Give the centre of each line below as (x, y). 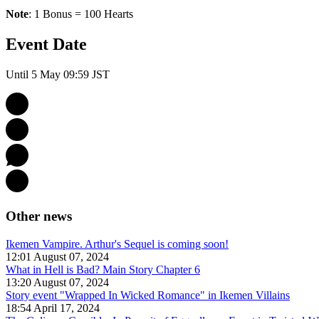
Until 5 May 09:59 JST (59, 75)
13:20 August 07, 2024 (57, 282)
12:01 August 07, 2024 (57, 256)
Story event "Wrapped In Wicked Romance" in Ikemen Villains (148, 295)
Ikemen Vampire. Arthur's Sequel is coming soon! (117, 244)
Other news (39, 216)
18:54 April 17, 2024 (53, 308)
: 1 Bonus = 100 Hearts (81, 14)
